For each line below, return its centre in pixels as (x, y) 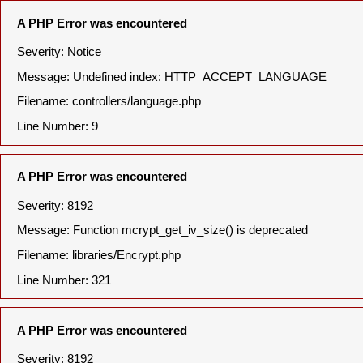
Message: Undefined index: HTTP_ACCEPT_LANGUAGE (172, 77)
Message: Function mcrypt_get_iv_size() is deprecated (162, 231)
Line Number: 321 (64, 280)
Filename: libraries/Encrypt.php (99, 255)
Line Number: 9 (58, 126)
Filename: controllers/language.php (109, 102)
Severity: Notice (59, 52)
